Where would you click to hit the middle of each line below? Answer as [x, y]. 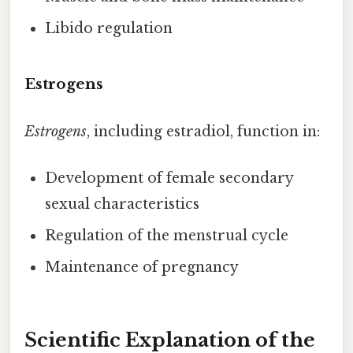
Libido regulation [109, 29]
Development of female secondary [169, 178]
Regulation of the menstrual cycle [167, 235]
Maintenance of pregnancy [142, 267]
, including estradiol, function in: [203, 131]
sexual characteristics [123, 204]
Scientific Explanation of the [170, 340]
